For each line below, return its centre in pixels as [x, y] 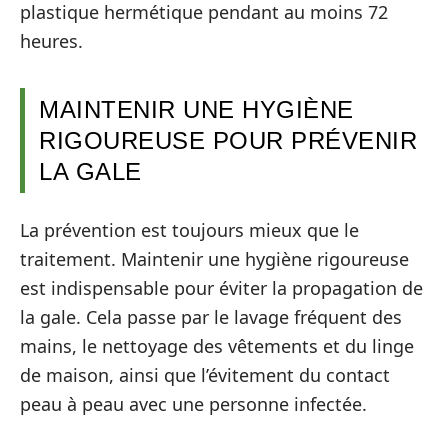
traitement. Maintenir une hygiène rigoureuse [214, 258]
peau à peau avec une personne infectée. [193, 403]
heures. [51, 41]
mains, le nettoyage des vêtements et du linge [217, 345]
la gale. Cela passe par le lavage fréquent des [211, 316]
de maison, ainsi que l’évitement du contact [205, 374]
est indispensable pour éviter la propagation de [221, 287]
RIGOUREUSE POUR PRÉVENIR [228, 141]
